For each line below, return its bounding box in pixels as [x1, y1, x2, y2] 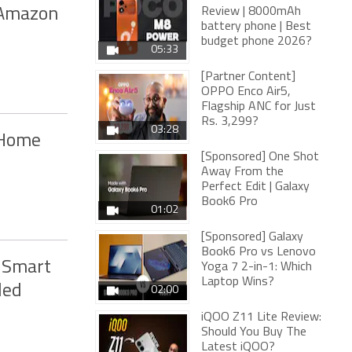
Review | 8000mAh [201, 5, 301, 18]
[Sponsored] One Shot [201, 151, 319, 163]
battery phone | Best [201, 20, 311, 33]
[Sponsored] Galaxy [201, 231, 303, 244]
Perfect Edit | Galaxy [201, 181, 310, 193]
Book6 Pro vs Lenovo [201, 246, 316, 258]
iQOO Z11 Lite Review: [201, 311, 321, 324]
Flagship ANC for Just [201, 101, 316, 113]
